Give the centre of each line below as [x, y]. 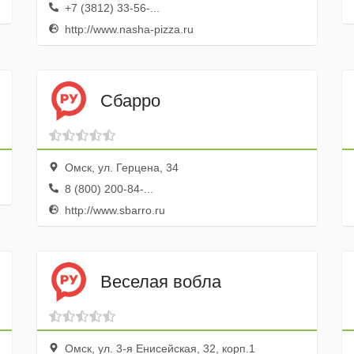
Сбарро [130, 100]
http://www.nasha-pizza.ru [127, 29]
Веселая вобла [160, 281]
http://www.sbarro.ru [113, 210]
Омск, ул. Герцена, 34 [120, 168]
